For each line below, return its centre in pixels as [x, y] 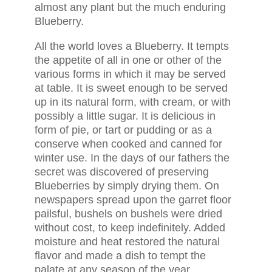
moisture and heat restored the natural [127, 242]
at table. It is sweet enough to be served [131, 88]
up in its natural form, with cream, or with [132, 102]
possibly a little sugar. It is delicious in [125, 116]
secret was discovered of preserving [121, 172]
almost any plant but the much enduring [130, 7]
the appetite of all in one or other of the [128, 60]
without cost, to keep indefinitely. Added [130, 228]
